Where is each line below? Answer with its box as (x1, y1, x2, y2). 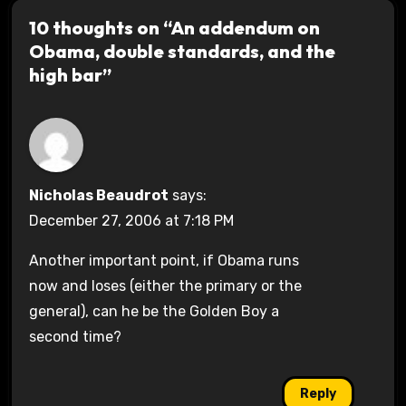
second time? (28, 328, 121, 346)
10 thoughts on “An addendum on (28, 16, 320, 40)
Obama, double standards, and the (28, 40, 335, 63)
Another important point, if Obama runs (28, 252, 299, 270)
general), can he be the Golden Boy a (28, 303, 279, 321)
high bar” (28, 63, 111, 87)
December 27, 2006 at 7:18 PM (28, 212, 234, 230)
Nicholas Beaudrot (28, 187, 169, 205)
